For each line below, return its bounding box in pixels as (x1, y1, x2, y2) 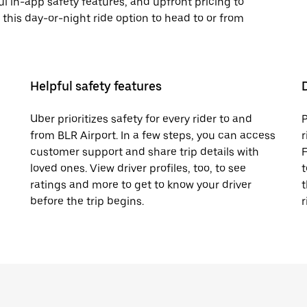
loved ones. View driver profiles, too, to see (30, 162, 246, 175)
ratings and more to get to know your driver (30, 178, 251, 191)
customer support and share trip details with (30, 145, 259, 158)
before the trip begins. (30, 195, 144, 208)
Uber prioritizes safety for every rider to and (30, 112, 252, 125)
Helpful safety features (30, 79, 162, 93)
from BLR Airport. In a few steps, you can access (30, 129, 275, 142)
